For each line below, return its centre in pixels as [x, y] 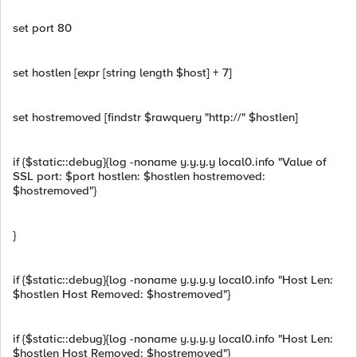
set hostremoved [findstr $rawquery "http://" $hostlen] [155, 117]
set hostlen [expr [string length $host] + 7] [122, 73]
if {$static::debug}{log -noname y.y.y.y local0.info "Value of [169, 162]
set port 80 [42, 28]
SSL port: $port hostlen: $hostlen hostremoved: [139, 176]
